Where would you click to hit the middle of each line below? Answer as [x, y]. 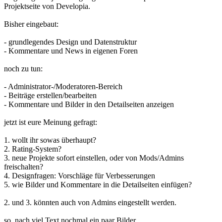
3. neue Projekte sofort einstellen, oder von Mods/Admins [94, 158]
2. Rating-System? [33, 149]
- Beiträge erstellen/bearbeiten [50, 95]
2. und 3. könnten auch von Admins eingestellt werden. [90, 202]
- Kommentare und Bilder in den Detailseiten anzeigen [89, 104]
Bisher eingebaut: [31, 24]
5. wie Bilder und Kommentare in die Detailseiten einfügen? [98, 184]
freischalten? [24, 166]
